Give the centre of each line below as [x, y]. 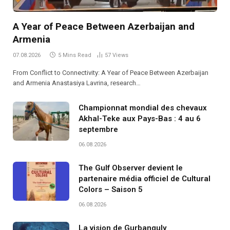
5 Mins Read [75, 55]
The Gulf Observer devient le [131, 168]
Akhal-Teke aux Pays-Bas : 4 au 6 [140, 119]
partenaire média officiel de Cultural [145, 179]
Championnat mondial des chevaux [143, 108]
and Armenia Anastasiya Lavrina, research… [77, 83]
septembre [98, 130]
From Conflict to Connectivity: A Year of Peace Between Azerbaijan [111, 73]
